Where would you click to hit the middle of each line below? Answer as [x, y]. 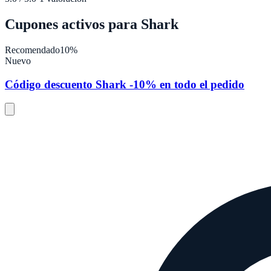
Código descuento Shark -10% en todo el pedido [125, 84]
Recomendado [32, 50]
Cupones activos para [73, 24]
